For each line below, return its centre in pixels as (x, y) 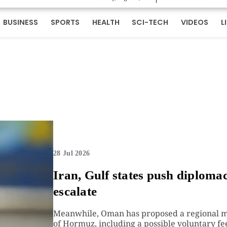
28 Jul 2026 (72, 154)
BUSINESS (20, 22)
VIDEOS (195, 22)
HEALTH (106, 22)
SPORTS (65, 22)
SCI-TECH (150, 22)
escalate (75, 192)
